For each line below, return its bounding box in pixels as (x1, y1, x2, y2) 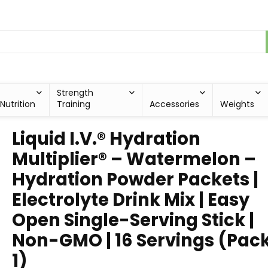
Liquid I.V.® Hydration (12, 127, 200, 151)
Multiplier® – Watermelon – (12, 147, 256, 171)
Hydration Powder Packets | (12, 167, 258, 191)
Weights (220, 98, 254, 110)
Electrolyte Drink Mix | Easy (12, 188, 249, 212)
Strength (57, 87, 94, 99)
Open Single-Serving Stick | (12, 208, 254, 232)
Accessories (149, 98, 199, 110)
